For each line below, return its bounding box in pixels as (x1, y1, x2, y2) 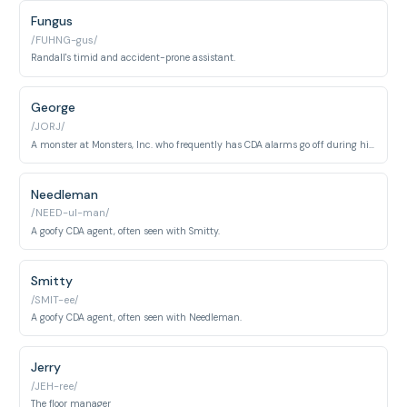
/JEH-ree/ (31, 379, 78, 393)
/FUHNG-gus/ (31, 33, 98, 47)
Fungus (31, 13, 74, 29)
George (31, 99, 76, 116)
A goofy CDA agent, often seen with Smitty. (31, 224, 221, 237)
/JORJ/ (31, 120, 65, 134)
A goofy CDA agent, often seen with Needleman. (31, 312, 243, 323)
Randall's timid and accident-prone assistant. (31, 52, 236, 65)
